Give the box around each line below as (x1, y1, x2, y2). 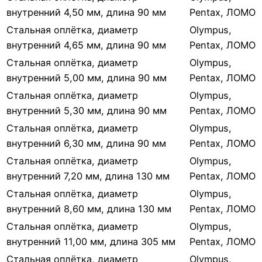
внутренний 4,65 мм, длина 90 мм (6, 39, 166, 51)
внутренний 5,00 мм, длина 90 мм (6, 72, 167, 84)
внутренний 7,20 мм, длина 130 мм (6, 170, 170, 182)
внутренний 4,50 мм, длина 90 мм (6, 6, 166, 19)
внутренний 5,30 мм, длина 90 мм (6, 105, 167, 117)
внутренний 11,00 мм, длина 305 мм (6, 236, 175, 248)
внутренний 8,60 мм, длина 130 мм (6, 203, 171, 215)
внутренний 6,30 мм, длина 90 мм (6, 137, 166, 150)
